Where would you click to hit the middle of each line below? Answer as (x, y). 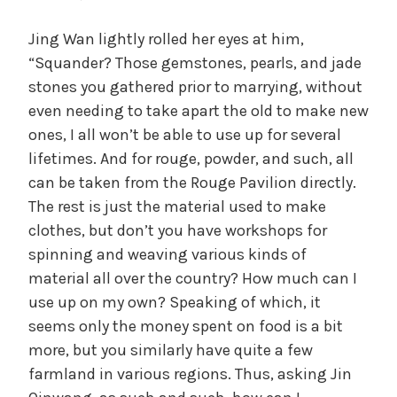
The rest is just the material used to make (177, 206)
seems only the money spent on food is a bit (186, 326)
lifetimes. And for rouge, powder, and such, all (191, 158)
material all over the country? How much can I (193, 278)
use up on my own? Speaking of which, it (175, 302)
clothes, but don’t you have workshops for (178, 230)
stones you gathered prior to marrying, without (195, 86)
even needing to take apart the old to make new (198, 110)
